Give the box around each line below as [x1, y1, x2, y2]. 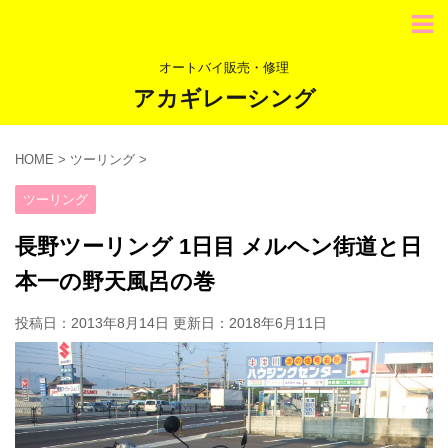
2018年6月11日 [229, 315, 327, 331]
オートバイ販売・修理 [159, 60, 289, 75]
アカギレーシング [132, 86, 316, 111]
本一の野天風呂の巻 [15, 269, 215, 294]
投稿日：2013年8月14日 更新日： [15, 315, 229, 331]
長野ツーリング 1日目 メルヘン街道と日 [15, 234, 422, 259]
